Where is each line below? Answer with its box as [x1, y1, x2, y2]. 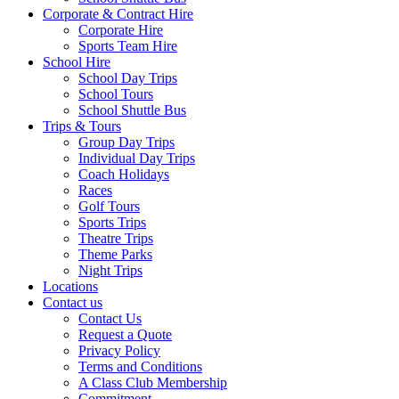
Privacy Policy [78, 343, 160, 358]
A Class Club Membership [78, 375, 227, 390]
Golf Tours [78, 199, 140, 214]
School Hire [43, 54, 110, 69]
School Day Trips [78, 70, 177, 85]
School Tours [78, 86, 153, 102]
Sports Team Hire [78, 38, 177, 53]
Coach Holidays [78, 167, 169, 182]
